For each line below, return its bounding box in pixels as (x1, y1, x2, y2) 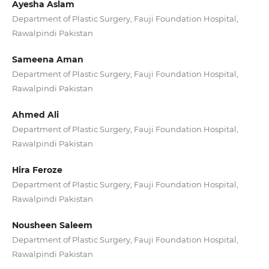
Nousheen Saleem (11, 220, 92, 231)
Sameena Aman (11, 54, 83, 65)
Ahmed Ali (11, 109, 59, 121)
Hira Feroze (11, 165, 62, 176)
